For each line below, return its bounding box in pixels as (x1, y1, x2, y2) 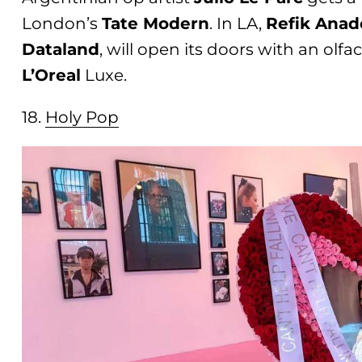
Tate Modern (102, 13, 210, 33)
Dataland (22, 39, 100, 59)
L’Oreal (22, 65, 82, 85)
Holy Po (45, 107, 108, 127)
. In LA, (209, 13, 267, 33)
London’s (22, 13, 103, 33)
